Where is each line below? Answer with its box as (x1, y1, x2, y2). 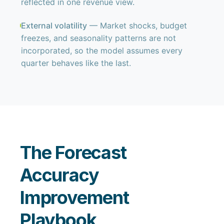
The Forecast (20, 141, 126, 163)
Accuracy (20, 164, 99, 186)
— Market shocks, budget (87, 20, 187, 30)
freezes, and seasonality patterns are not (21, 33, 176, 43)
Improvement (20, 186, 129, 208)
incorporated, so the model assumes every (21, 45, 183, 55)
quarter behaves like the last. (21, 58, 131, 68)
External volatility (21, 20, 87, 30)
